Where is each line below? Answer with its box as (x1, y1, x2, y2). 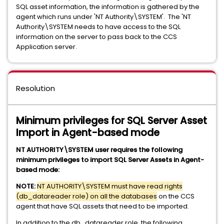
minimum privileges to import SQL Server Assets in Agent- (16, 155, 204, 164)
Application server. (16, 42, 77, 51)
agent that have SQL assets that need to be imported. (16, 201, 189, 211)
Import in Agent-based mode (16, 126, 159, 139)
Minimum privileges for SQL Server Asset (16, 114, 207, 127)
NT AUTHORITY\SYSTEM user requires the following (16, 145, 182, 154)
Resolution (16, 83, 55, 93)
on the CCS (157, 191, 194, 201)
